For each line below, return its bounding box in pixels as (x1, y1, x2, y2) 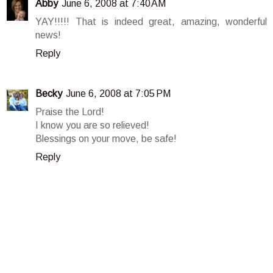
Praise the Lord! (35, 107, 104, 118)
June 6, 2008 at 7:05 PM (66, 88, 171, 99)
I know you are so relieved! (35, 120, 149, 131)
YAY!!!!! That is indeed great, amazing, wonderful (35, 16, 267, 27)
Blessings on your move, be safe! (35, 133, 177, 144)
